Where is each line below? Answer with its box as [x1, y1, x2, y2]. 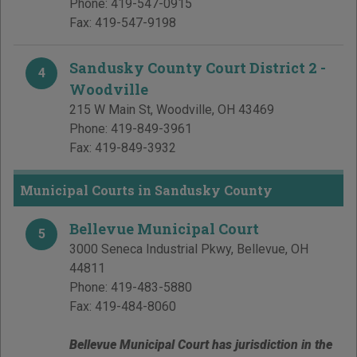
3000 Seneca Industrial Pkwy [69, 241, 231, 257]
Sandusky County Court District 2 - [69, 58, 326, 78]
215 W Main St [69, 102, 151, 118]
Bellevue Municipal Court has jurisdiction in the [69, 337, 332, 353]
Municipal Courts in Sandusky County [20, 182, 273, 199]
